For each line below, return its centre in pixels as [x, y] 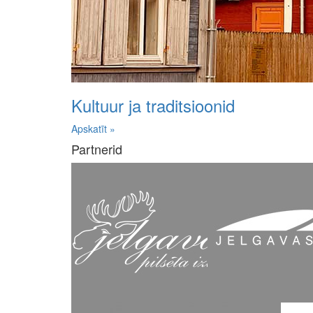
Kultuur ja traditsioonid [153, 105]
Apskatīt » [93, 129]
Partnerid [97, 149]
